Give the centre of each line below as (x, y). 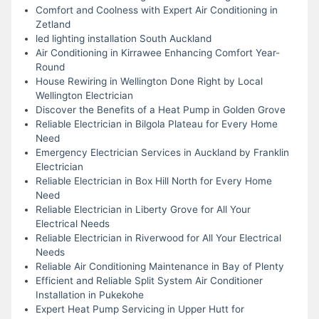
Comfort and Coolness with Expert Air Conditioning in (156, 10)
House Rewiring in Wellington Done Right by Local (149, 81)
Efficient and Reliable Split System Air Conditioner (149, 280)
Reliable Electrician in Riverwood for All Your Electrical (158, 237)
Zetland (53, 24)
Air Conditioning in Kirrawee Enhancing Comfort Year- (157, 52)
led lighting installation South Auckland (123, 38)
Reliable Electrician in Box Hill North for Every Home (153, 181)
